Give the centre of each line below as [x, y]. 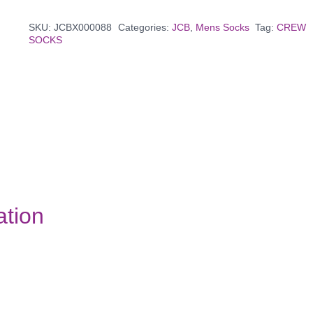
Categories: [145, 27]
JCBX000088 [82, 27]
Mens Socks [222, 27]
